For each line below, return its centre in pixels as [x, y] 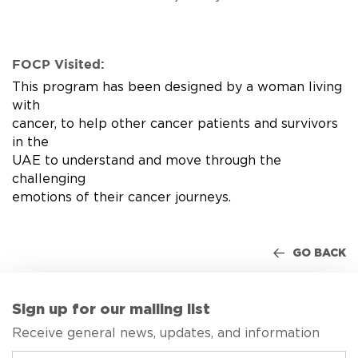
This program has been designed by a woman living [177, 87]
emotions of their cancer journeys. [121, 197]
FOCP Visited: [58, 65]
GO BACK [319, 253]
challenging [49, 179]
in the [30, 142]
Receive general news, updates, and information [166, 333]
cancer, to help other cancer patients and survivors [175, 123]
